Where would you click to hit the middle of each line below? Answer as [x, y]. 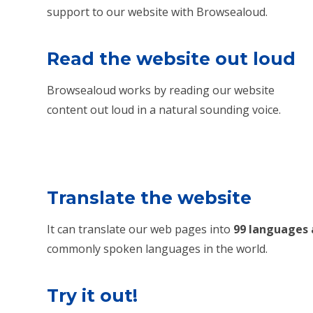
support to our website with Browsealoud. [158, 12]
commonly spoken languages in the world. [158, 249]
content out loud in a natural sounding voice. [164, 109]
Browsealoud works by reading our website [161, 90]
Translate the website [152, 198]
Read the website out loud [172, 58]
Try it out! [95, 295]
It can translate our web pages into [140, 230]
